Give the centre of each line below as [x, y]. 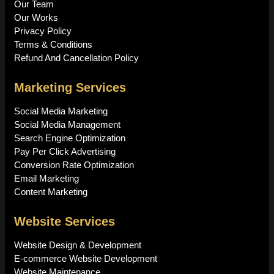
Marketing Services [70, 87]
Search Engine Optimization [70, 138]
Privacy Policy [43, 31]
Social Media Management [67, 124]
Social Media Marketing [61, 111]
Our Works [36, 17]
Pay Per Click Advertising [65, 151]
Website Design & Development [78, 245]
